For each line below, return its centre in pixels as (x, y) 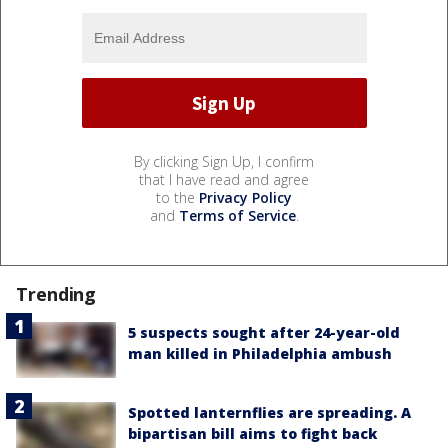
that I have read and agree (224, 180)
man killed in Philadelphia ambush (260, 354)
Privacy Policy (245, 198)
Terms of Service (237, 216)
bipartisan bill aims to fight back (252, 434)
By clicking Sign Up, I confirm (224, 162)
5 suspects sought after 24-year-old (264, 333)
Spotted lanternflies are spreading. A (269, 413)
